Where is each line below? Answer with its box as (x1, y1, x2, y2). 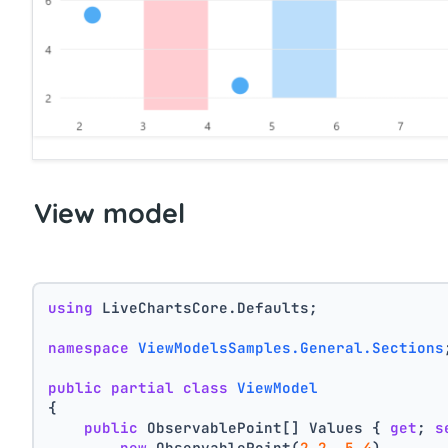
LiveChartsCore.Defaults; (93, 298, 319, 318)
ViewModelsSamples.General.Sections (138, 338, 445, 358)
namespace (48, 338, 130, 358)
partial (111, 378, 175, 398)
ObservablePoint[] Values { (138, 418, 391, 438)
